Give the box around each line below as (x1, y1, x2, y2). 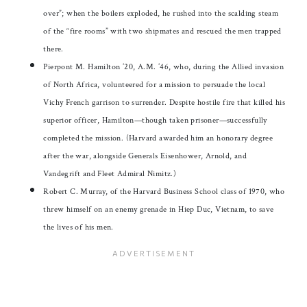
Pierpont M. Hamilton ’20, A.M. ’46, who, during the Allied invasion (43, 61, 284, 72)
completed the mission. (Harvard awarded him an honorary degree (43, 132, 273, 143)
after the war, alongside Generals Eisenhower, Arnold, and (43, 150, 247, 161)
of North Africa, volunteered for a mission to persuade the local (43, 79, 265, 90)
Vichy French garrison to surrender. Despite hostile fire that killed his (43, 97, 286, 108)
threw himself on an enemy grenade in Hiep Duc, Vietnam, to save (43, 204, 274, 214)
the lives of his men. (43, 221, 114, 232)
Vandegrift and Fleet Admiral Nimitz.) (43, 168, 179, 179)
